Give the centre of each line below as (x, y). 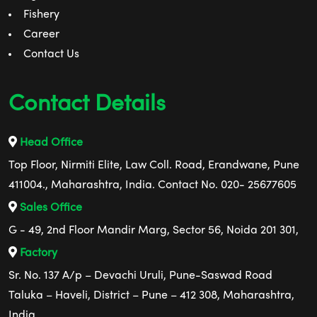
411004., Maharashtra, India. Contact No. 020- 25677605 (152, 186)
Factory (37, 254)
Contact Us (51, 55)
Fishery (41, 15)
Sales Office (50, 208)
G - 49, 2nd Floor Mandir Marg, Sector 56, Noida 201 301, (154, 231)
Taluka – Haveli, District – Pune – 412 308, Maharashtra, (151, 296)
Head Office (50, 143)
